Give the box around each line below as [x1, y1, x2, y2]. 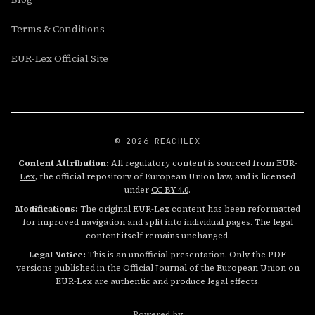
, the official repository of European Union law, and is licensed [35, 171, 295, 182]
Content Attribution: [18, 157, 109, 169]
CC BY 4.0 [151, 184, 188, 195]
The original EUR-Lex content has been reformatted [77, 203, 300, 214]
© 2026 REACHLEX [114, 136, 201, 147]
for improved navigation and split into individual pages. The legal [22, 217, 293, 228]
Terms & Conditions [11, 22, 105, 36]
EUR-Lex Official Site [11, 51, 108, 65]
